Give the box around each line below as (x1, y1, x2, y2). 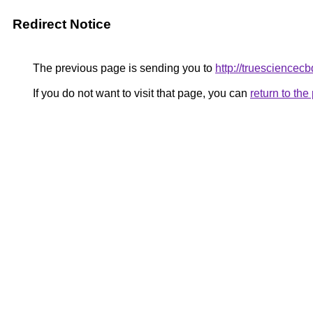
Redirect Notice (13, 17, 111, 31)
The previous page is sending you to (30, 62, 215, 74)
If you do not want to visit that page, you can (30, 87, 250, 99)
